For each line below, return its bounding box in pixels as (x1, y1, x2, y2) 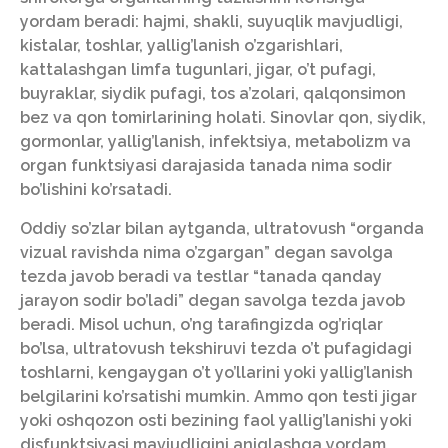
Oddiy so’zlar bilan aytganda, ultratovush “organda (20, 218, 424, 238)
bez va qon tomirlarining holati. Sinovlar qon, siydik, (20, 108, 426, 128)
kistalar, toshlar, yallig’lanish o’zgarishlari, (20, 36, 343, 56)
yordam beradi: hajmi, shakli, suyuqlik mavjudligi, (20, 12, 403, 32)
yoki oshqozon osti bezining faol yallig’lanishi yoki (20, 410, 412, 430)
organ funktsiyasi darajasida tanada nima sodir (20, 156, 392, 176)
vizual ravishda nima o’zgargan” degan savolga (20, 242, 393, 262)
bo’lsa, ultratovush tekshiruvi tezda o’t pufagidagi (20, 338, 412, 358)
